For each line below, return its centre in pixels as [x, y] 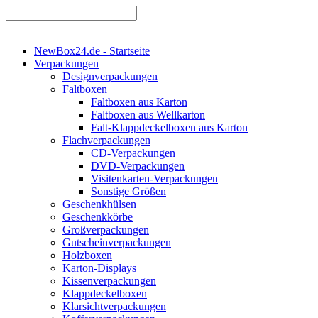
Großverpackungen [106, 230]
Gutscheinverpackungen [117, 242]
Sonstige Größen [128, 191]
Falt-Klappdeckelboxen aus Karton [169, 127]
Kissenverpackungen [109, 281]
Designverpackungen [110, 76]
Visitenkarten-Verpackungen [154, 179]
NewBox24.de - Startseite [92, 51]
